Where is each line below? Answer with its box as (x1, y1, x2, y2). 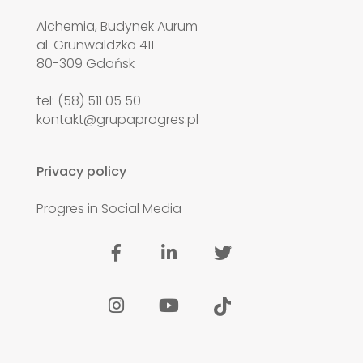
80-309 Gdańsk (36, 54, 135, 74)
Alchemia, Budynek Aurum (36, 17, 198, 36)
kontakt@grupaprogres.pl (36, 110, 199, 130)
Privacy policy (36, 162, 126, 181)
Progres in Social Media (36, 199, 181, 219)
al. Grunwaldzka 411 (36, 36, 154, 55)
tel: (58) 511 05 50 (36, 92, 141, 111)
